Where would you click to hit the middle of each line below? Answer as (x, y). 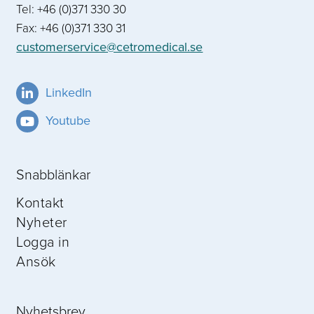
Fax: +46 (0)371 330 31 (71, 27)
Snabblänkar (54, 173)
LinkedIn (69, 92)
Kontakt (40, 202)
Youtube (68, 120)
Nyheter (42, 221)
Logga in (43, 241)
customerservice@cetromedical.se (110, 47)
